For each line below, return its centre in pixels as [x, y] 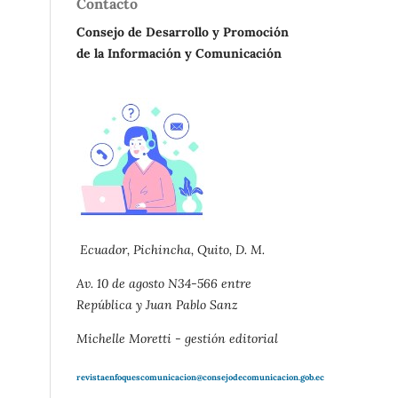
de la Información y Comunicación [179, 53]
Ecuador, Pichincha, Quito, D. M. [171, 249]
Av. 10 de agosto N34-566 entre [164, 283]
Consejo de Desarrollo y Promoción [183, 32]
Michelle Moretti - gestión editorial [177, 338]
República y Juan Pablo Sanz [157, 304]
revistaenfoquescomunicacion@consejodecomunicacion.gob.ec [200, 377]
